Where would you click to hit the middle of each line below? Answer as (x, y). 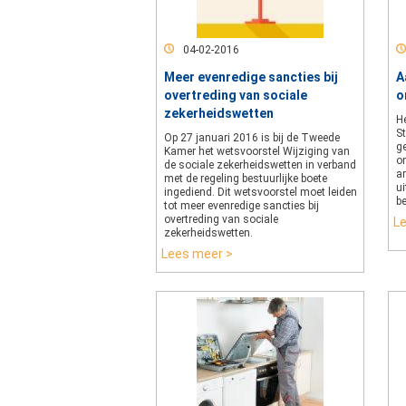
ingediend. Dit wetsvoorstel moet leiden (261, 192)
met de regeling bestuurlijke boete (246, 179)
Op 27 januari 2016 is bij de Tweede (252, 138)
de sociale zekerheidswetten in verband (260, 165)
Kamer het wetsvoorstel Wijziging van (257, 151)
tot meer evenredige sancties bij (242, 206)
